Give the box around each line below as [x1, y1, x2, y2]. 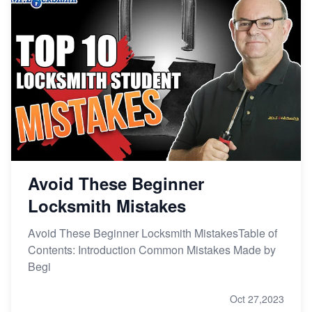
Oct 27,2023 [230, 292, 284, 306]
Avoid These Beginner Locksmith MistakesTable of [28, 225, 277, 242]
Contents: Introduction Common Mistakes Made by [28, 242, 276, 258]
